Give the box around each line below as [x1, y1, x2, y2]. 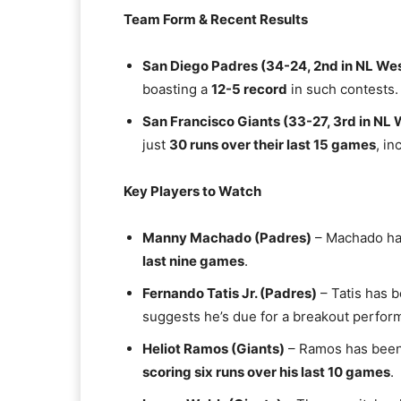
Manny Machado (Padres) [142, 229, 311, 246]
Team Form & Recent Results [124, 11, 308, 28]
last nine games [142, 252, 244, 269]
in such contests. [287, 81, 398, 98]
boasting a [142, 81, 211, 98]
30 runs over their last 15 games [169, 136, 376, 153]
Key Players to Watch [124, 183, 261, 200]
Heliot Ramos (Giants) [142, 340, 285, 357]
